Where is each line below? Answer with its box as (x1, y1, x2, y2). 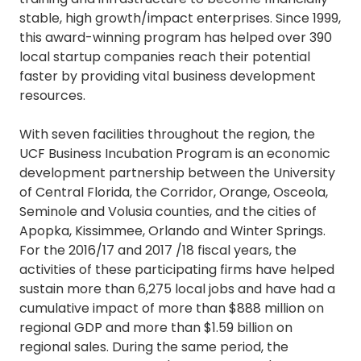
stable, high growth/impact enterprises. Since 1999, (19, 9, 341, 28)
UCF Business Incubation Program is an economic (19, 144, 330, 164)
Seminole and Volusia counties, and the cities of (19, 202, 317, 222)
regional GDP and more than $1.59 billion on (19, 318, 293, 338)
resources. (19, 86, 85, 106)
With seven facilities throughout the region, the (19, 125, 315, 144)
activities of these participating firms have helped (19, 260, 334, 280)
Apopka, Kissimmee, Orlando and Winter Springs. (19, 222, 326, 241)
